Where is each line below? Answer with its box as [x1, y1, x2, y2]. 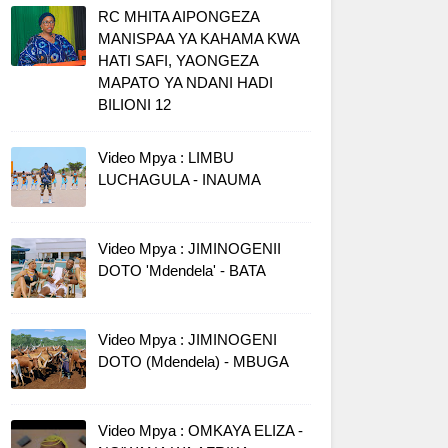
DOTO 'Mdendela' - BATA [98, 262, 266, 280]
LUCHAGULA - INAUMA [98, 171, 261, 189]
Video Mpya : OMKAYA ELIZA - [98, 422, 303, 440]
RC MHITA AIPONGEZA [98, 8, 259, 26]
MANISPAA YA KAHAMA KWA [98, 30, 299, 48]
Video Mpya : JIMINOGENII [98, 240, 281, 258]
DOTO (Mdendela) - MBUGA [98, 353, 289, 371]
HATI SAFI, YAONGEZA [98, 52, 258, 70]
